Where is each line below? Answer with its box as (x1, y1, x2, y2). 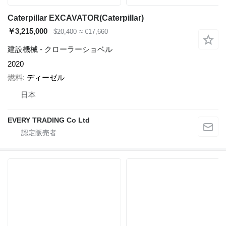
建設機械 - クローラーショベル (8, 45, 112, 54)
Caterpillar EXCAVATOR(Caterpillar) (8, 14, 144, 23)
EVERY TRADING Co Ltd (8, 116, 90, 124)
